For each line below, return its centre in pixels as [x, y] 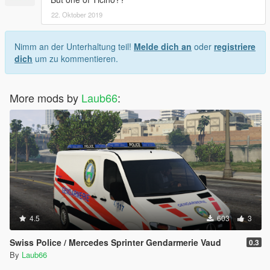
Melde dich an [163, 47]
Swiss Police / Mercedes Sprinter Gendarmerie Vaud [115, 243]
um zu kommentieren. [75, 59]
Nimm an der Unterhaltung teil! [74, 47]
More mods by [46, 98]
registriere [235, 47]
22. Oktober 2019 [77, 15]
